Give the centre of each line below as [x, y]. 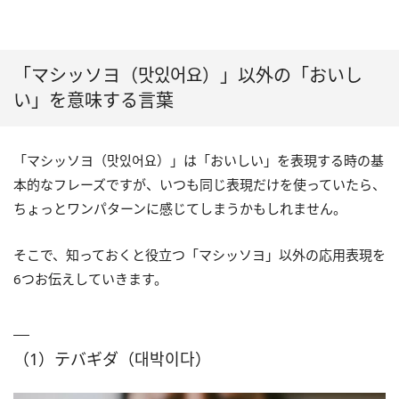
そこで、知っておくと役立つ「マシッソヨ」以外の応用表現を [199, 255]
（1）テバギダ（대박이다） [112, 359]
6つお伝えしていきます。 [90, 279]
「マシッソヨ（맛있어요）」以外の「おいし [188, 76]
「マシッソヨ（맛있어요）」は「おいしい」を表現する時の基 [199, 161]
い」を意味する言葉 [94, 101]
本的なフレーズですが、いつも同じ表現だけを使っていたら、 [199, 185]
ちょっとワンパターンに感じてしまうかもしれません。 [180, 209]
